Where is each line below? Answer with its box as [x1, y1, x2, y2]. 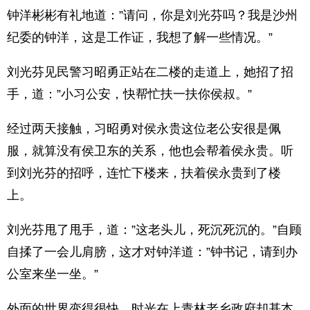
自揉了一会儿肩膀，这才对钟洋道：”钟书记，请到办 [7, 245, 298, 259]
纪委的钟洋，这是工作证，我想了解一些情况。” [7, 30, 273, 44]
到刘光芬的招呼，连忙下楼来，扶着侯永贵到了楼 [7, 166, 281, 180]
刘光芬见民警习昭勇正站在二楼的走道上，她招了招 [7, 65, 293, 79]
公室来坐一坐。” [7, 267, 98, 281]
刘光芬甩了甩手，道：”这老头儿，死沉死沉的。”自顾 [7, 223, 302, 237]
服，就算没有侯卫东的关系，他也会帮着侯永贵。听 [7, 144, 293, 158]
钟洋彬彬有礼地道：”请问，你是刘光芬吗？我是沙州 [7, 8, 298, 22]
